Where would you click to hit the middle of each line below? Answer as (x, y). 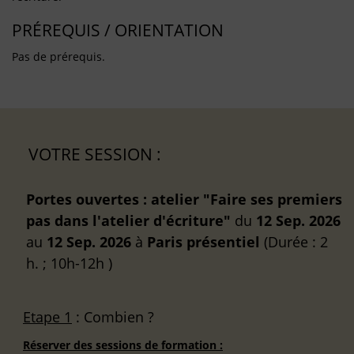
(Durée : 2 (294, 241)
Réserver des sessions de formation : (123, 345)
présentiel (223, 241)
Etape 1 (47, 316)
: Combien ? (113, 316)
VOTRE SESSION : (95, 154)
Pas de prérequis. (58, 56)
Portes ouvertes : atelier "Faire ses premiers (184, 199)
